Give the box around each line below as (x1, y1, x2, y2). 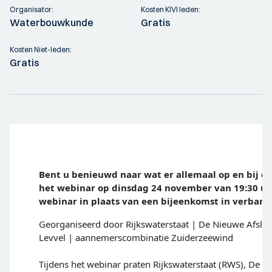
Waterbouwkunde (10, 16, 93, 29)
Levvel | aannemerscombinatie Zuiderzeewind (39, 231, 236, 243)
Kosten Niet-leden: (10, 44, 72, 54)
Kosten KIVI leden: (141, 4, 200, 14)
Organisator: (10, 4, 53, 14)
